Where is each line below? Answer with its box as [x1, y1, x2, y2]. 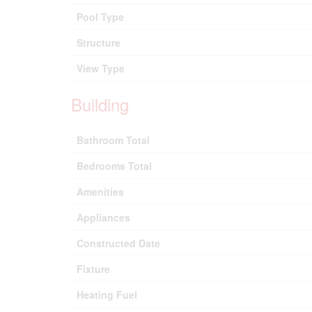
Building [71, 92, 129, 116]
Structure [77, 36, 120, 49]
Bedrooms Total [77, 159, 152, 173]
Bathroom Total [77, 133, 150, 147]
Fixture [77, 262, 110, 276]
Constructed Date [77, 236, 160, 250]
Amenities [77, 185, 124, 198]
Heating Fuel [77, 288, 137, 302]
